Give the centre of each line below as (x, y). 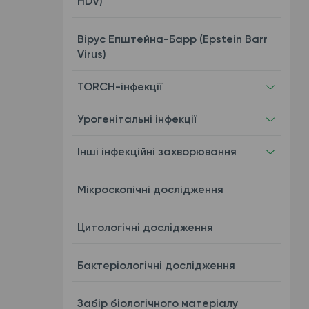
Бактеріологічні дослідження (156, 265)
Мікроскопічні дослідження (150, 189)
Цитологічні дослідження (145, 227)
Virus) (91, 54)
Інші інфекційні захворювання (157, 151)
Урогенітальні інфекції (137, 119)
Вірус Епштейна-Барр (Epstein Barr (172, 39)
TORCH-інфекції (120, 87)
